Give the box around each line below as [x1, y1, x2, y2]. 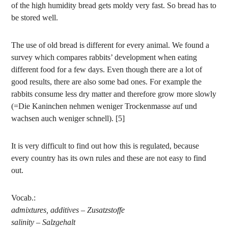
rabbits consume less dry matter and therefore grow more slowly [11, 90, 217, 98]
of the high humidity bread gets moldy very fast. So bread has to [11, 1, 217, 10]
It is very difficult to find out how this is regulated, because [11, 141, 199, 150]
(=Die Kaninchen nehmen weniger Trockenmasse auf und [11, 102, 197, 110]
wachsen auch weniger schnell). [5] [11, 114, 125, 123]
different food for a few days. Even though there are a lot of [11, 65, 203, 74]
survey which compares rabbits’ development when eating [11, 53, 197, 62]
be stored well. [11, 13, 59, 22]
